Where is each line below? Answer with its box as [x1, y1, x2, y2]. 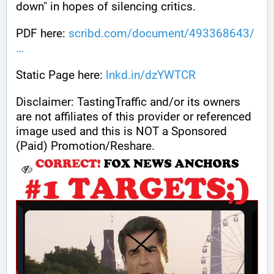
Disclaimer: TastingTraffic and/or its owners [16, 95, 240, 109]
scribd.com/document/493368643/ [68, 26, 254, 41]
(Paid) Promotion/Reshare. [16, 139, 155, 154]
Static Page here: [16, 68, 106, 83]
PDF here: [16, 26, 68, 41]
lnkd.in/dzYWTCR [106, 68, 196, 83]
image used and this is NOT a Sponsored [16, 124, 227, 139]
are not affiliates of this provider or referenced [16, 109, 251, 124]
